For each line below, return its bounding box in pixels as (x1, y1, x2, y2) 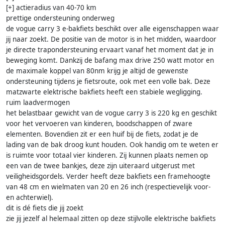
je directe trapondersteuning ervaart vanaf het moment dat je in (6, 45, 213, 55)
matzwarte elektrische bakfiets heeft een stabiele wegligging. (6, 87, 202, 97)
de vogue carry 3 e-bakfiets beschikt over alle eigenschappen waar (6, 24, 219, 34)
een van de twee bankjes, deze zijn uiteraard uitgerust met (6, 161, 195, 171)
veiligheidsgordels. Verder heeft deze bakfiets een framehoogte (6, 172, 210, 181)
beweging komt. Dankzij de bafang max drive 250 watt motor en (6, 56, 214, 65)
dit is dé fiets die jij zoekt (6, 203, 83, 213)
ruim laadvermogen (6, 98, 70, 107)
